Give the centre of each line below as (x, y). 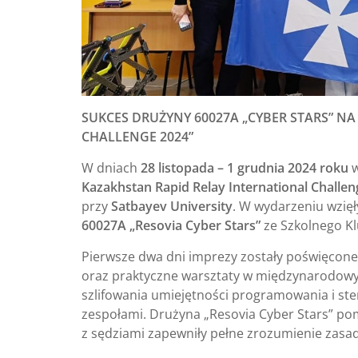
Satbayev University (172, 206)
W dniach (111, 167)
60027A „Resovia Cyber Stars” (171, 225)
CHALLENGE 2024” (137, 136)
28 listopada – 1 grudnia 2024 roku (245, 167)
